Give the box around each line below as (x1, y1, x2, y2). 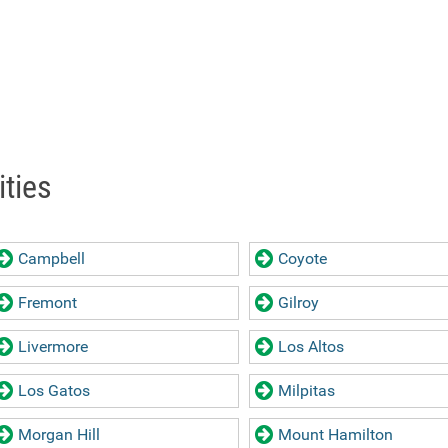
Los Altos (278, 337, 344, 356)
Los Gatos (18, 381, 90, 400)
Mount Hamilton (278, 425, 393, 444)
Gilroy (278, 293, 319, 312)
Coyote (278, 249, 327, 268)
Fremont (18, 293, 77, 312)
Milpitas (278, 381, 335, 400)
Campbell (18, 249, 85, 268)
